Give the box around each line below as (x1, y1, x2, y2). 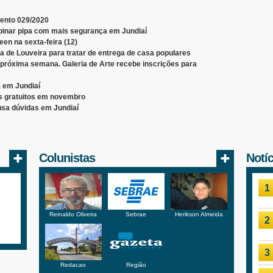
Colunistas (39, 151, 95, 165)
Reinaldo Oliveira (49, 211, 97, 218)
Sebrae (126, 211, 147, 218)
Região (126, 261, 146, 269)
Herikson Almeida (174, 211, 223, 218)
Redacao (60, 261, 87, 269)
